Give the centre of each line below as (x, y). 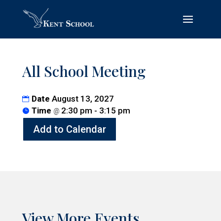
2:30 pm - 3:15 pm (95, 111)
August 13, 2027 (83, 99)
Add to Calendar (69, 129)
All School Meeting (84, 71)
